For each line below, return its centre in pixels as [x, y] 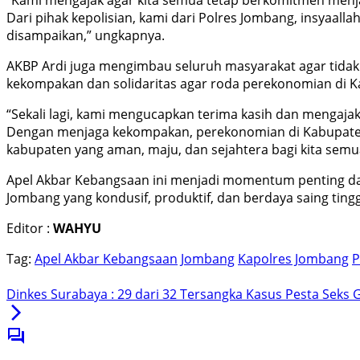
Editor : [30, 229]
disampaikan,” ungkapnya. [86, 36]
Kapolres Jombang [293, 259]
